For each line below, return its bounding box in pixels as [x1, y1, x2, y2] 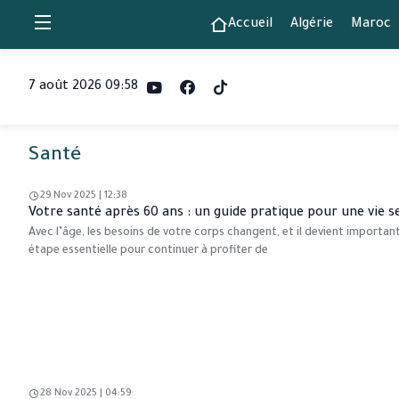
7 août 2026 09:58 [28, 79, 138, 94]
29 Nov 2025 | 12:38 [40, 191, 127, 201]
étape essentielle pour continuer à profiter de [28, 245, 268, 257]
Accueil [227, 17, 273, 32]
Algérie [289, 17, 333, 32]
